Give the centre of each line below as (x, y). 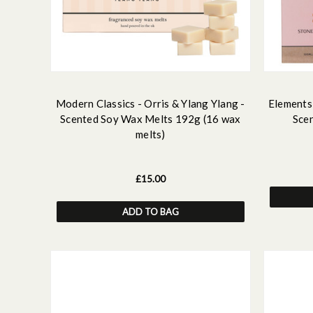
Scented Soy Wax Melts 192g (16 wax (151, 119)
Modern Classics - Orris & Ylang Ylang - (150, 103)
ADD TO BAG (150, 212)
